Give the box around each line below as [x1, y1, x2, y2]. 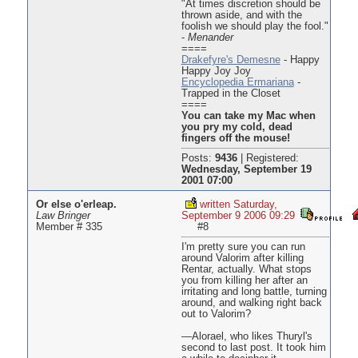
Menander [187, 32, 233, 44]
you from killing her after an [181, 275, 308, 287]
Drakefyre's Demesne [181, 54, 280, 66]
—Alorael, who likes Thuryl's [181, 331, 312, 343]
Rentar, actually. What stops [181, 264, 312, 276]
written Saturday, [199, 199, 277, 211]
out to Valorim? [181, 308, 251, 320]
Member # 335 [35, 221, 102, 233]
